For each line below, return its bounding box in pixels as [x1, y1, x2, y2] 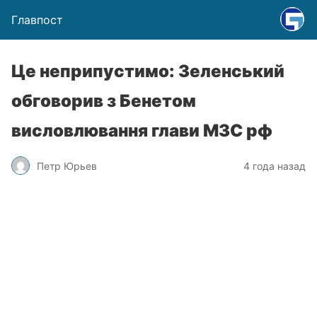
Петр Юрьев [37, 159, 97, 172]
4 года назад [243, 159, 306, 172]
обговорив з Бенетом [11, 91, 196, 111]
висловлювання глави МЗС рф [11, 120, 272, 141]
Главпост [11, 13, 63, 27]
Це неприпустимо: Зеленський [11, 61, 284, 81]
